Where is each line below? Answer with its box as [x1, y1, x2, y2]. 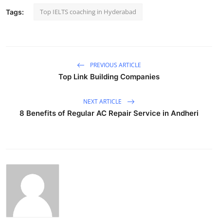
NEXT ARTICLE [83, 97, 123, 106]
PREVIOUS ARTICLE [89, 60, 141, 69]
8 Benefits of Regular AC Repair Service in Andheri [19, 109, 199, 118]
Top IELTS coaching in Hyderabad [40, 7, 136, 17]
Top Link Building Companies [58, 72, 160, 82]
